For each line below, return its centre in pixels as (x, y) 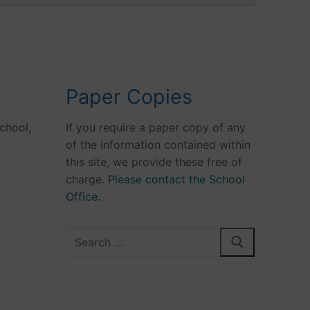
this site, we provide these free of (154, 162)
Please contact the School (176, 180)
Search (83, 236)
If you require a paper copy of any (155, 128)
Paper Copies (129, 96)
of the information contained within (158, 145)
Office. (83, 197)
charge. (86, 180)
